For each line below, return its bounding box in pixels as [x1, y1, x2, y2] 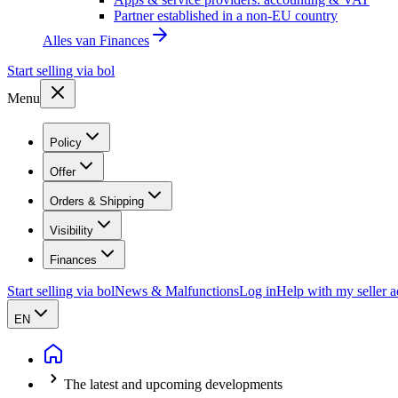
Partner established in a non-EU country [114, 8, 338, 23]
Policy [50, 136, 82, 149]
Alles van [43, 33, 99, 48]
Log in [239, 283, 276, 298]
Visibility [50, 224, 93, 237]
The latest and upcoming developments [64, 377, 283, 392]
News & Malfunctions [115, 283, 239, 298]
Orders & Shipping [50, 195, 144, 208]
